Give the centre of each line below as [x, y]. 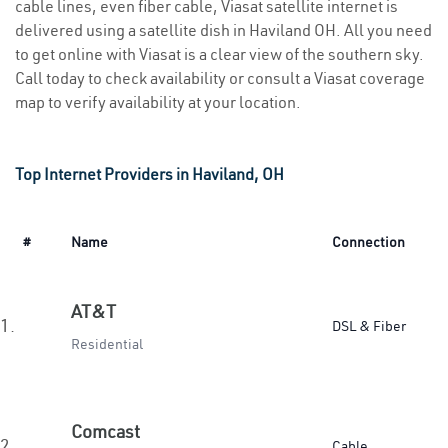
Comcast [105, 431]
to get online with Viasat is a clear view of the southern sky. [219, 54]
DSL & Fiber [369, 326]
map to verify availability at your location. [158, 102]
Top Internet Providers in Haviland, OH [149, 174]
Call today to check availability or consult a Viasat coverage [220, 78]
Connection [368, 242]
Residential [107, 344]
